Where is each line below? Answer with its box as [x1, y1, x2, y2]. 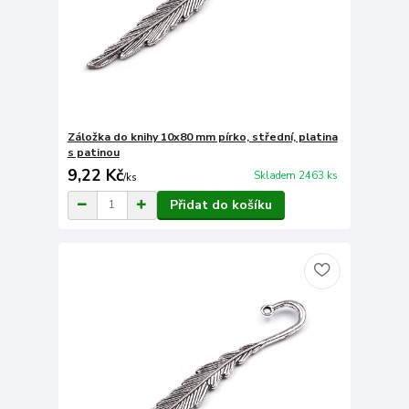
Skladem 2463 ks [253, 169, 338, 184]
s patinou [67, 144, 120, 160]
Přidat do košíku [169, 195, 272, 214]
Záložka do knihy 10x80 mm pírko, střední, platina [67, 129, 338, 144]
